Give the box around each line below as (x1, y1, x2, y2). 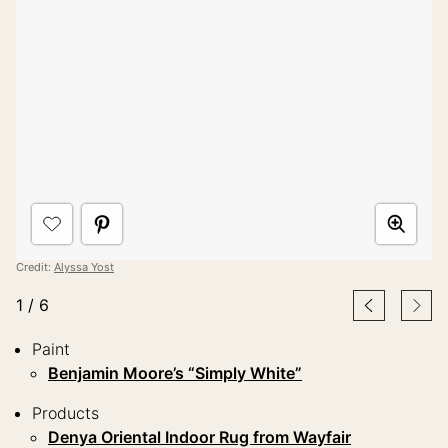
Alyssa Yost (54, 259, 114, 274)
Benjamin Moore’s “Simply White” (48, 362, 302, 383)
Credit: (16, 259, 54, 274)
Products (32, 402, 99, 423)
